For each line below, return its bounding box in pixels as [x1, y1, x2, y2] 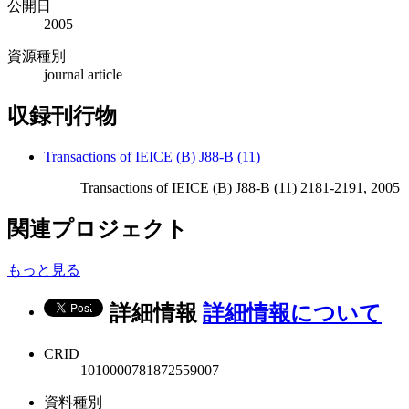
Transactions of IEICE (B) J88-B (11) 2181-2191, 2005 [80, 179, 400, 195]
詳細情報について [203, 301, 382, 326]
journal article [44, 66, 122, 82]
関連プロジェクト [7, 216, 188, 241]
